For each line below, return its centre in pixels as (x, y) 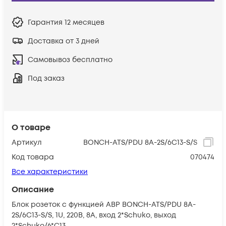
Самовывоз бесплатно (70, 60)
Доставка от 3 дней (64, 41)
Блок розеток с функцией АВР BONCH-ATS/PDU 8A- (104, 204)
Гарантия (46, 22)
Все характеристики (50, 172)
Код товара (33, 157)
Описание (33, 189)
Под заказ (46, 78)
